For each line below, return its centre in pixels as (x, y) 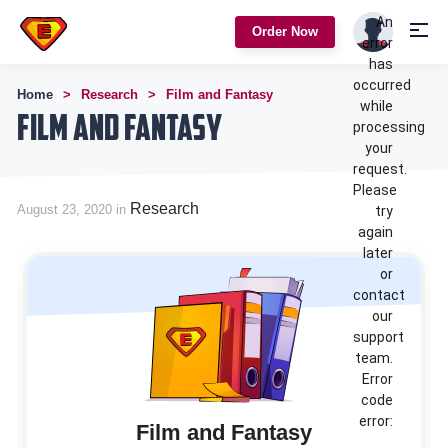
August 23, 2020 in (73, 209)
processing (389, 127)
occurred (382, 85)
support (378, 337)
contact (379, 295)
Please (375, 190)
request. (380, 169)
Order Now (285, 31)
